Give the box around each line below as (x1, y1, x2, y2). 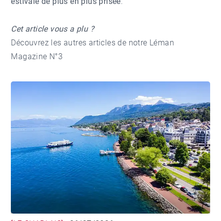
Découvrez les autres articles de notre (11, 37, 150, 47)
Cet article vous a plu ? (11, 24, 95, 34)
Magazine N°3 (11, 51, 63, 61)
